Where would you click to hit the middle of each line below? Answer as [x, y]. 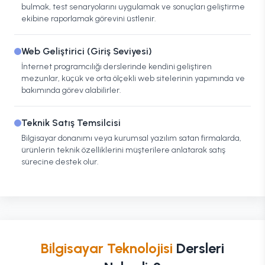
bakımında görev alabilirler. [71, 90]
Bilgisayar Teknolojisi [107, 248]
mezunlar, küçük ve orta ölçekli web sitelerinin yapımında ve [133, 78]
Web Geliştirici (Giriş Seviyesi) [87, 51]
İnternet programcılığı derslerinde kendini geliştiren [117, 67]
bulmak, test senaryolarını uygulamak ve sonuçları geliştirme [133, 7]
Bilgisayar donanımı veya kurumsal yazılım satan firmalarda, [131, 138]
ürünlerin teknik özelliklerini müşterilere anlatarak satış [123, 150]
